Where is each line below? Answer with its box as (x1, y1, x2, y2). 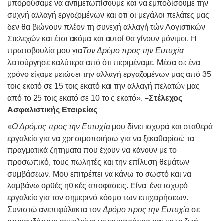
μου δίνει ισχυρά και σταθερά (110, 122, 213, 131)
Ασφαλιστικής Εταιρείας (7, 106, 97, 114)
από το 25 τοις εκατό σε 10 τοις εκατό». (7, 94, 145, 103)
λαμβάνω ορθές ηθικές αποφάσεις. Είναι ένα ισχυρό (7, 182, 188, 190)
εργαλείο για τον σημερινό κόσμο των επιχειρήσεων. (7, 193, 188, 202)
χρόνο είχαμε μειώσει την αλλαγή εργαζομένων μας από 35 (7, 70, 211, 79)
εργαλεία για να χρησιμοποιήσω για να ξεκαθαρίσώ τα (7, 134, 194, 143)
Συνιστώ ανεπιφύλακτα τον (7, 205, 103, 214)
